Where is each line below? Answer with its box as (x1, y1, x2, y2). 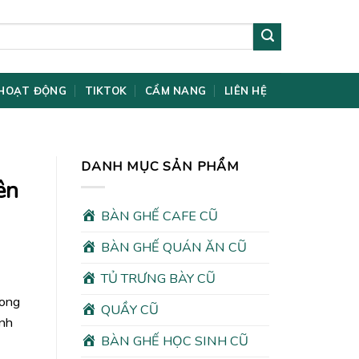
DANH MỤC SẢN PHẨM (81, 158, 240, 175)
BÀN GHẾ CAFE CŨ (100, 208, 218, 226)
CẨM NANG (145, 84, 207, 97)
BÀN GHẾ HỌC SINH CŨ (100, 333, 248, 351)
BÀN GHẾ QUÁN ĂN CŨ (100, 239, 247, 257)
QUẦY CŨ (100, 301, 159, 320)
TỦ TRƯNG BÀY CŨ (100, 270, 216, 288)
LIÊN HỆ (224, 84, 267, 97)
